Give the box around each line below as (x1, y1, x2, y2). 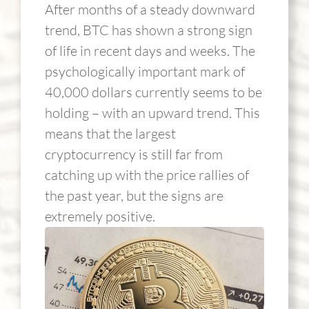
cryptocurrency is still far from (44, 146, 223, 163)
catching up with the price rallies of (44, 166, 249, 183)
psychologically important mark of (44, 63, 245, 80)
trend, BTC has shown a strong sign (44, 21, 252, 39)
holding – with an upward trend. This (44, 104, 260, 121)
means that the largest (44, 125, 176, 142)
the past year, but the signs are (44, 187, 223, 204)
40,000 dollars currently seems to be (44, 83, 262, 101)
